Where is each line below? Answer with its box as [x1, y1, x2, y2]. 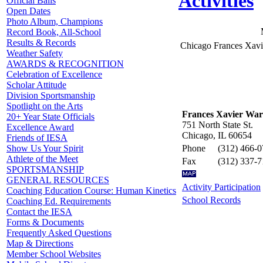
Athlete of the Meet [6, 154, 78, 164]
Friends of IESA [6, 133, 68, 143]
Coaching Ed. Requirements [6, 196, 111, 206]
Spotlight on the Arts [6, 101, 83, 111]
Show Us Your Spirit [6, 143, 83, 153]
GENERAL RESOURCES [6, 175, 109, 185]
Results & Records [6, 38, 76, 48]
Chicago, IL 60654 [182, 130, 252, 140]
